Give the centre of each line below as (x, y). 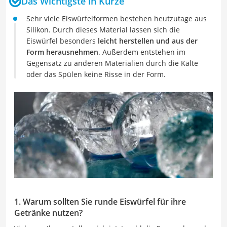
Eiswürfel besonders (62, 41)
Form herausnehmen (62, 52)
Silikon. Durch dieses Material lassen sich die (103, 30)
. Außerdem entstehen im (142, 52)
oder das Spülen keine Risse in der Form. (96, 74)
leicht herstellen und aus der (148, 41)
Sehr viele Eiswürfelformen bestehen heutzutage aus (117, 18)
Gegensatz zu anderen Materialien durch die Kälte (112, 63)
